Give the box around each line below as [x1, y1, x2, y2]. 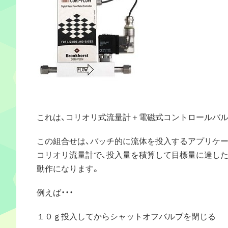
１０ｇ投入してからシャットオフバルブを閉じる [37, 209, 216, 222]
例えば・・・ [37, 185, 73, 198]
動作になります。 [37, 161, 100, 174]
